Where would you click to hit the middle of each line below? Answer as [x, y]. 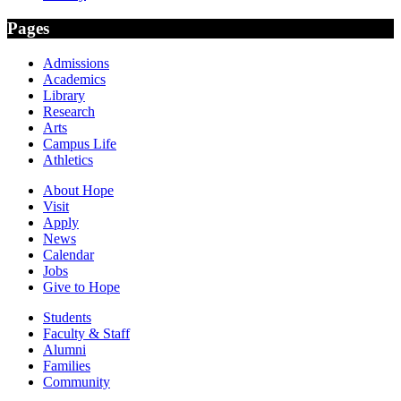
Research [69, 112]
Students [67, 318]
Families [67, 366]
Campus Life [80, 144]
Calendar [68, 255]
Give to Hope [81, 287]
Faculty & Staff [86, 334]
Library [64, 96]
